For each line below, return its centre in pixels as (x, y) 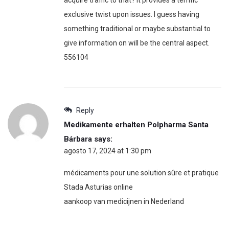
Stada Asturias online (98, 187)
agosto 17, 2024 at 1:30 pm (108, 151)
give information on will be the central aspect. (137, 43)
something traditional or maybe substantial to (137, 28)
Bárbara (78, 139)
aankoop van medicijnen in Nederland (124, 201)
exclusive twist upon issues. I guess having (132, 14)
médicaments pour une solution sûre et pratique (141, 173)
